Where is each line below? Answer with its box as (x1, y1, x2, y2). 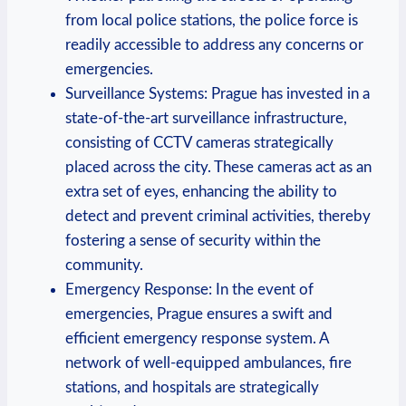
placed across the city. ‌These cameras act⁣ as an (65, 159, 372, 175)
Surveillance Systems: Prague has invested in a (65, 85, 370, 101)
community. (65, 256, 143, 273)
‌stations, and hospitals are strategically (65, 379, 319, 395)
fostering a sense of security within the (65, 232, 321, 248)
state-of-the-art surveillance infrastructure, (65, 110, 347, 126)
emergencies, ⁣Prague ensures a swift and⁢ (65, 305, 333, 322)
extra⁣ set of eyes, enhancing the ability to (65, 183, 337, 199)
